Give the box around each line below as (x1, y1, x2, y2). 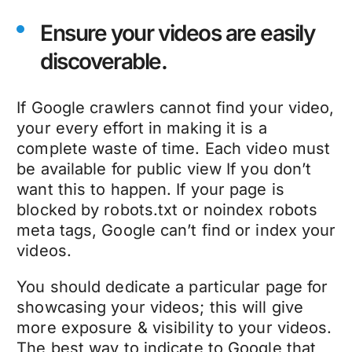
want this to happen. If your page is (16, 180, 284, 200)
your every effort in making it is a (16, 119, 267, 138)
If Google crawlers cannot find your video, (16, 98, 335, 118)
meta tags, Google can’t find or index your (16, 221, 336, 240)
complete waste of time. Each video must (16, 139, 331, 159)
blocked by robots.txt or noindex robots (16, 200, 318, 220)
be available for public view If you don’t (16, 159, 312, 179)
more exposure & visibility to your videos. (16, 318, 332, 338)
